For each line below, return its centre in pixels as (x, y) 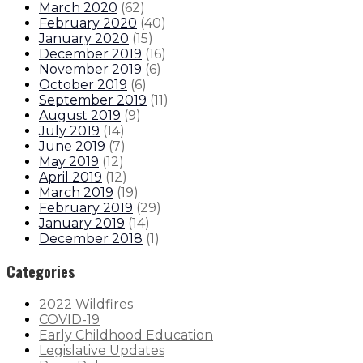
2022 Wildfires (86, 304)
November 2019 (90, 69)
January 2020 (84, 38)
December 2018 (91, 238)
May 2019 (69, 161)
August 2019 (80, 115)
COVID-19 (69, 319)
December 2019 (90, 53)
